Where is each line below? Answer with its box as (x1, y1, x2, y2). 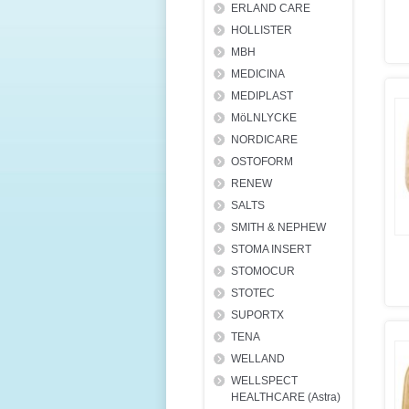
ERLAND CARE (231, 2, 310, 15)
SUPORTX (231, 309, 284, 321)
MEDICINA (231, 68, 285, 80)
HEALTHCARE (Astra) (231, 391, 341, 404)
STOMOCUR (231, 265, 295, 278)
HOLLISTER (231, 24, 292, 37)
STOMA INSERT (231, 243, 311, 256)
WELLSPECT (231, 374, 298, 387)
